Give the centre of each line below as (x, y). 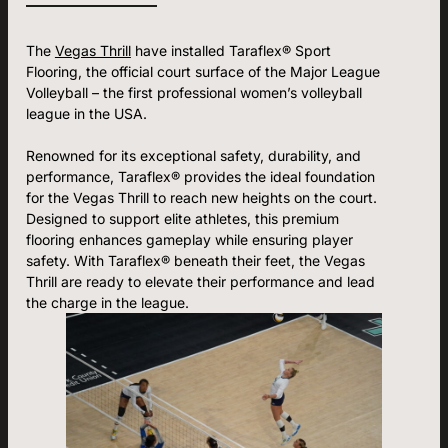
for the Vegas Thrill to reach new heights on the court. (201, 197)
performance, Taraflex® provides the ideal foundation (200, 176)
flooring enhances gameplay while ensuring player (189, 239)
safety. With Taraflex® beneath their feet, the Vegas (195, 260)
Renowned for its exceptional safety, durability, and (193, 155)
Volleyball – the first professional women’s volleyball (193, 92)
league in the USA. (86, 113)
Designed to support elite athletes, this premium (182, 218)
